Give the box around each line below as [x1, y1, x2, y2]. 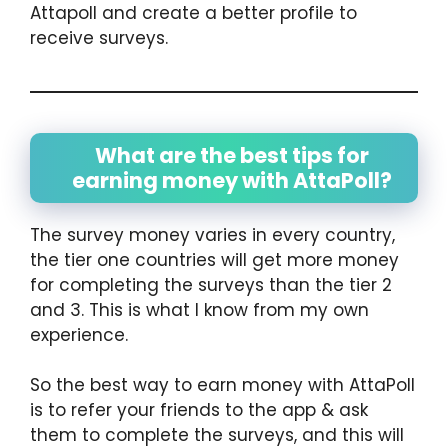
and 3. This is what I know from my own [30, 297, 369, 322]
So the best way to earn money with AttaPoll [30, 373, 415, 398]
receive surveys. [30, 25, 168, 50]
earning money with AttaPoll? [71, 165, 392, 195]
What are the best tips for [94, 140, 369, 170]
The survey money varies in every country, [30, 222, 395, 247]
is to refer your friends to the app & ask [30, 398, 368, 423]
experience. [30, 322, 128, 347]
